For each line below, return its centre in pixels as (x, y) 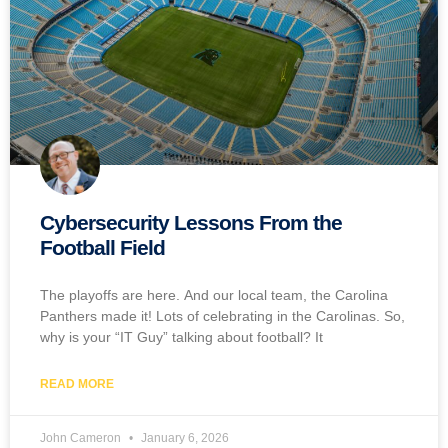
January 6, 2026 (183, 438)
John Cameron (82, 438)
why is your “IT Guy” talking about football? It (181, 337)
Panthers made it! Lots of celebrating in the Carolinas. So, (222, 316)
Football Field (102, 248)
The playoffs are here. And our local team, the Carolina (214, 295)
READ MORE (77, 384)
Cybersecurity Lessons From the (191, 223)
